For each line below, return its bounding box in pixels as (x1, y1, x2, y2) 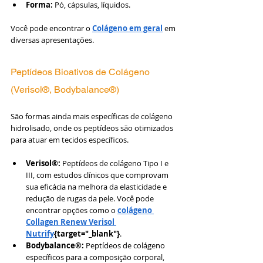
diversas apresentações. (11, 34, 94, 45)
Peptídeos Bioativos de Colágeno (11, 66, 152, 77)
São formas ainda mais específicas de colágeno (11, 110, 174, 122)
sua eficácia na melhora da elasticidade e (26, 181, 168, 192)
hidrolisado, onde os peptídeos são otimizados (11, 122, 175, 133)
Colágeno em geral (92, 22, 163, 33)
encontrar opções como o (26, 204, 117, 215)
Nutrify (26, 228, 54, 239)
